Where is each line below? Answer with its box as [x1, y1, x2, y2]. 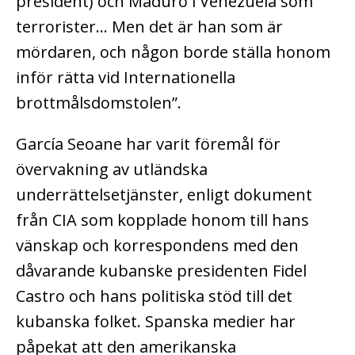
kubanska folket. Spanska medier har [16, 311, 296, 333]
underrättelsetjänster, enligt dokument [16, 184, 312, 206]
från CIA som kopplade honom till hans [16, 209, 309, 231]
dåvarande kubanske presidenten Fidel [16, 260, 307, 282]
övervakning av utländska [16, 158, 208, 181]
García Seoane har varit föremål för [16, 133, 281, 155]
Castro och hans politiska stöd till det [16, 285, 292, 307]
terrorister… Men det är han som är [16, 16, 283, 38]
